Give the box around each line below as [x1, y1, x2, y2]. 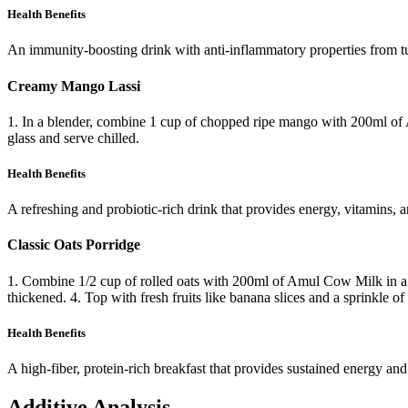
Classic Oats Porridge [7, 237, 140, 253]
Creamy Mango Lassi [7, 77, 140, 94]
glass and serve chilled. [7, 129, 139, 146]
